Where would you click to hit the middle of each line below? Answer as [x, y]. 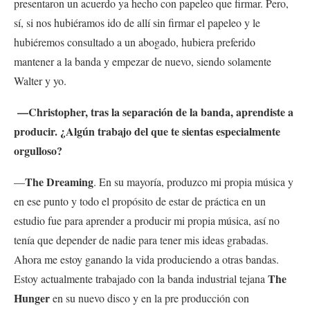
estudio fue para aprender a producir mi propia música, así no [147, 220]
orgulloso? [38, 150]
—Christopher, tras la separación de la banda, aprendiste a [155, 111]
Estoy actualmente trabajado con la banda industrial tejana [141, 278]
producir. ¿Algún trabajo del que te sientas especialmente [147, 131]
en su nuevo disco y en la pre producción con [149, 298]
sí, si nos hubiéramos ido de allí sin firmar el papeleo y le [137, 22]
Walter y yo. [42, 80]
